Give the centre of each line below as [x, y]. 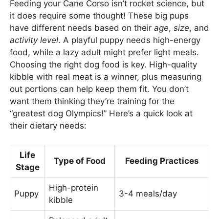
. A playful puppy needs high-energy [129, 40]
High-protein [74, 187]
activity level [34, 40]
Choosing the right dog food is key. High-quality [103, 65]
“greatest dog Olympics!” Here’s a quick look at [101, 114]
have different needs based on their [82, 28]
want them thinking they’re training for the [92, 101]
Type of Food [80, 161]
